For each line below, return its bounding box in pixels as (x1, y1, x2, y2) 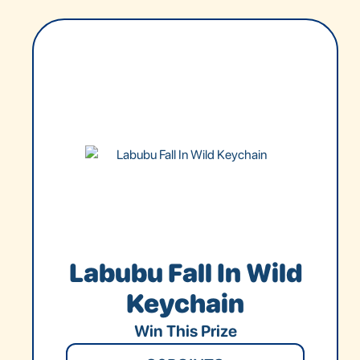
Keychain (126, 288, 245, 319)
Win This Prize (133, 321, 237, 341)
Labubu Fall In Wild (68, 257, 302, 288)
